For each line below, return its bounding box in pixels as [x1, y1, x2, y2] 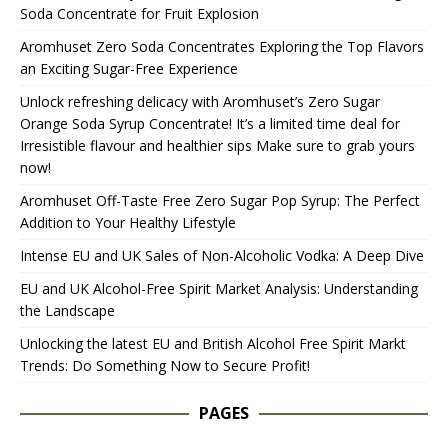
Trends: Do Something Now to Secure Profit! [20, 355, 310, 375]
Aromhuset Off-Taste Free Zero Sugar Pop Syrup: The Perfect [20, 190, 420, 210]
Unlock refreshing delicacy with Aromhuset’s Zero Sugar [20, 91, 380, 111]
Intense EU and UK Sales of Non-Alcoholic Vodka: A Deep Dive [20, 245, 424, 265]
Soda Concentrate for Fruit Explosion [20, 3, 259, 23]
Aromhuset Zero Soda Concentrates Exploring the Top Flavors [20, 36, 424, 56]
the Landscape [20, 300, 115, 320]
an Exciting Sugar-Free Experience [20, 58, 238, 78]
